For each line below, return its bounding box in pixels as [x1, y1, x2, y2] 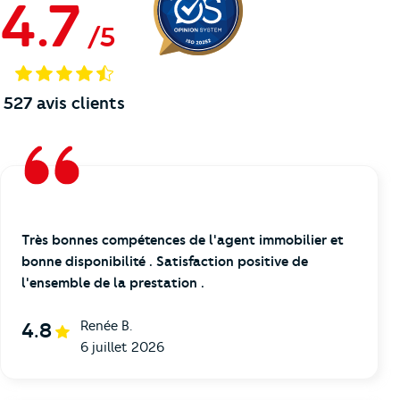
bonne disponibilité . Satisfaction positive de [21, 254, 308, 271]
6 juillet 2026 [79, 339, 164, 356]
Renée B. [79, 318, 132, 335]
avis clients [32, 93, 125, 114]
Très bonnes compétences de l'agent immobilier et [21, 232, 344, 249]
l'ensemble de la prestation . [21, 275, 204, 292]
